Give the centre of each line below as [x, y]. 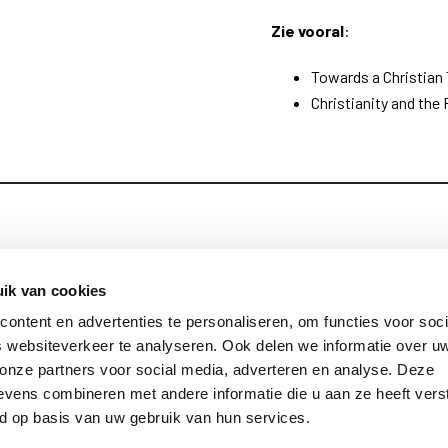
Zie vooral [308, 30]
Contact [144, 287]
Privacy [140, 323]
